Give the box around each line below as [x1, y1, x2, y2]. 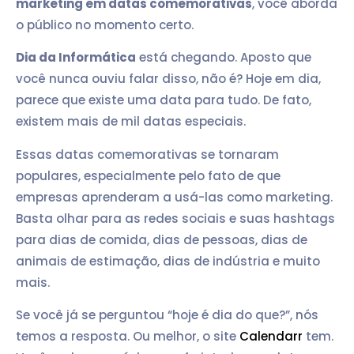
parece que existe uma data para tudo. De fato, [16, 92, 311, 109]
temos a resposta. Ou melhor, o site [16, 328, 239, 345]
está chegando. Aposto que [136, 49, 311, 66]
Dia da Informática [16, 49, 136, 66]
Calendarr [239, 328, 303, 345]
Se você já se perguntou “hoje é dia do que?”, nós [16, 307, 318, 324]
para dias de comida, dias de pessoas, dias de [16, 231, 307, 248]
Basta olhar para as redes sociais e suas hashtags [16, 209, 335, 227]
